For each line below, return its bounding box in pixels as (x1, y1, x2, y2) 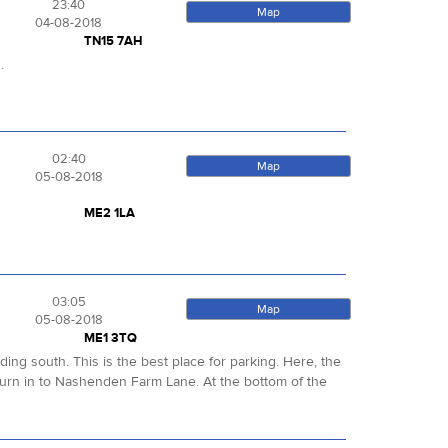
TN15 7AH (83, 33, 143, 50)
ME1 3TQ (83, 330, 137, 347)
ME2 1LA (83, 205, 135, 222)
